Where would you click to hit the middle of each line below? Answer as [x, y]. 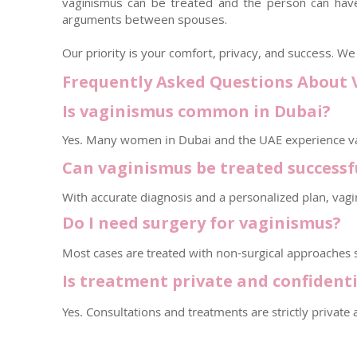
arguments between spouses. [145, 19]
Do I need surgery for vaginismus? [202, 223]
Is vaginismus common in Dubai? [196, 111]
